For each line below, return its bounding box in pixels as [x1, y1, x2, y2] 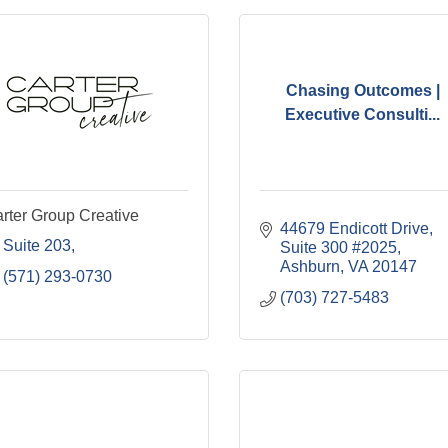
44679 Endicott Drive [280, 220, 429, 237]
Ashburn [280, 258, 340, 275]
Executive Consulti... [285, 105, 441, 123]
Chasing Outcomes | [285, 81, 440, 99]
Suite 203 [2, 237, 71, 254]
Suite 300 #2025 [280, 239, 397, 256]
